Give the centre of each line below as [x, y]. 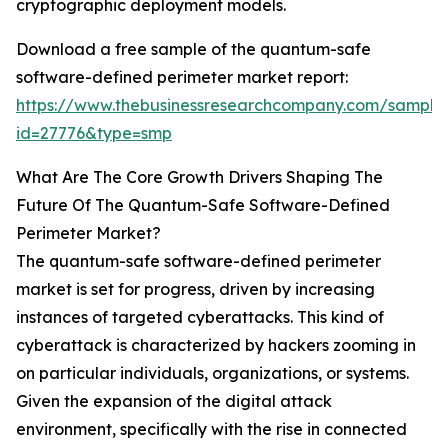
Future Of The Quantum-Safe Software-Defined [203, 205]
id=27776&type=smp [94, 133]
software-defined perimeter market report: [182, 77]
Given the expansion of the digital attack [174, 401]
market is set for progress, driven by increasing [195, 289]
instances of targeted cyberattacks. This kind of [200, 317]
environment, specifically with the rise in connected [211, 429]
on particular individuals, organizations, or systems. [212, 373]
